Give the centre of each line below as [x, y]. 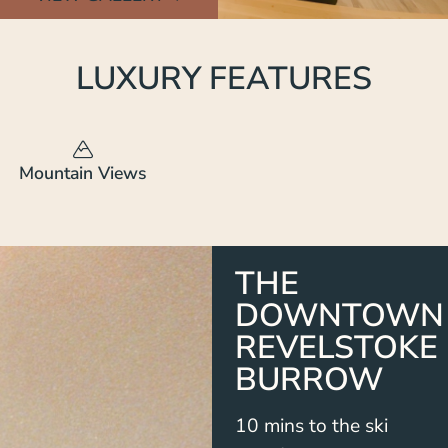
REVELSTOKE [336, 347]
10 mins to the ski [311, 425]
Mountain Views [82, 173]
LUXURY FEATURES [224, 79]
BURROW [308, 379]
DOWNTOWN [339, 315]
